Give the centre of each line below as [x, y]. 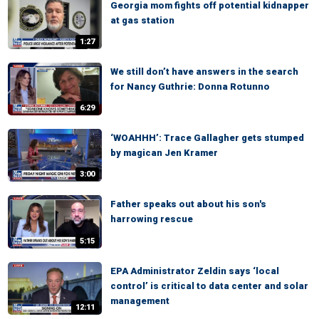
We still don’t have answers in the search [204, 72]
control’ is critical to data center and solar [209, 286]
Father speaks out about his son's [188, 204]
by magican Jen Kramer [164, 153]
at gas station [142, 20]
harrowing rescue [152, 219]
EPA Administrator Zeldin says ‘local [195, 271]
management [140, 300]
